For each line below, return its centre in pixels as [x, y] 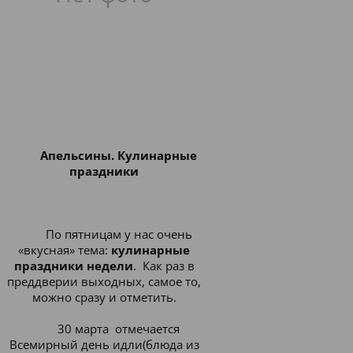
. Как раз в [163, 266]
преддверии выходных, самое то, [104, 281]
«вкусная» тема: [65, 250]
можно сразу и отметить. [104, 297]
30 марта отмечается [119, 329]
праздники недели [73, 266]
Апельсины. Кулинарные [119, 155]
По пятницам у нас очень [119, 234]
